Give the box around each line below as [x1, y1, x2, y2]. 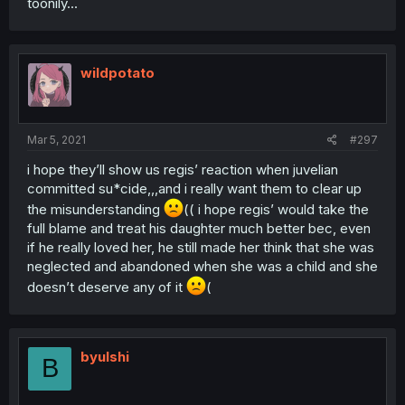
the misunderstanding [27, 200, 164, 218]
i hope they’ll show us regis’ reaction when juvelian [27, 160, 338, 178]
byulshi [80, 347, 129, 365]
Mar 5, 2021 [27, 132, 86, 146]
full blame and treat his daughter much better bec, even [27, 219, 371, 237]
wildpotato [80, 64, 155, 81]
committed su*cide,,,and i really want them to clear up [27, 179, 362, 197]
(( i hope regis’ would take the [184, 200, 369, 218]
